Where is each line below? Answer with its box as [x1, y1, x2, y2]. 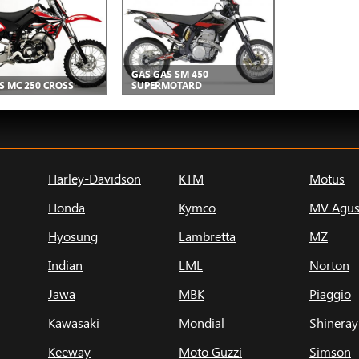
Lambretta [179, 228, 236, 244]
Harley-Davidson [48, 170, 141, 187]
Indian [48, 256, 83, 273]
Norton [309, 256, 349, 273]
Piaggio [309, 285, 351, 302]
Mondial [179, 314, 224, 331]
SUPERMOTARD [131, 79, 202, 91]
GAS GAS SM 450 [131, 67, 208, 80]
